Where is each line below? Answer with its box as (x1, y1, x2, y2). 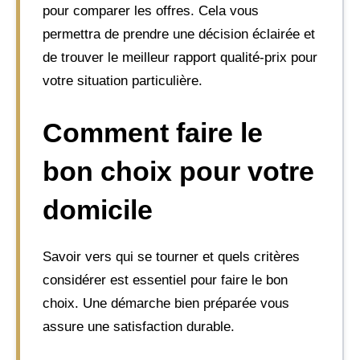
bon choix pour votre (43, 155, 314, 186)
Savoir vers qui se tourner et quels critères (43, 248, 300, 264)
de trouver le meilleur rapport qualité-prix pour (43, 50, 317, 65)
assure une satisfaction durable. (43, 318, 235, 334)
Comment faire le (43, 117, 263, 148)
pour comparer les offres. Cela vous (43, 3, 259, 18)
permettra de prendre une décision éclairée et (43, 27, 315, 42)
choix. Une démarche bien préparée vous (43, 295, 289, 311)
